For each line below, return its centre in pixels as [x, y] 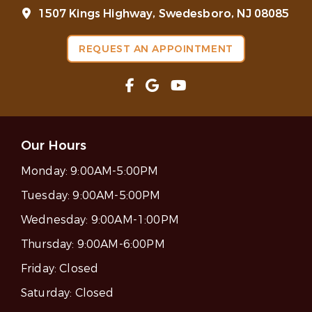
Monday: [46, 171]
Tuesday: [47, 196]
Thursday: [49, 244]
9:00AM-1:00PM [135, 220]
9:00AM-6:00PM [121, 244]
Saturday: [48, 293]
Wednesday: [56, 220]
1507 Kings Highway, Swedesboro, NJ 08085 [164, 14]
